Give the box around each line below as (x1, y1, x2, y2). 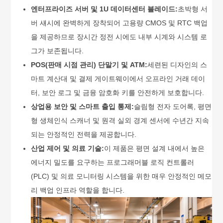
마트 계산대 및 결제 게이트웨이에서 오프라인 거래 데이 (31, 74, 206, 83)
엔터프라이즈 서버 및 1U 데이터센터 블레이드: (31, 4, 178, 13)
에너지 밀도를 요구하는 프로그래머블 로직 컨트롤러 (31, 158, 195, 166)
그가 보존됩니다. (31, 46, 84, 55)
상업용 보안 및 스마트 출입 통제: (31, 102, 134, 111)
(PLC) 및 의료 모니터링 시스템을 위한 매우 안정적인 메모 (31, 172, 212, 180)
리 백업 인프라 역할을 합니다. (31, 186, 125, 194)
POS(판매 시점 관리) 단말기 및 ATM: (31, 60, 148, 69)
